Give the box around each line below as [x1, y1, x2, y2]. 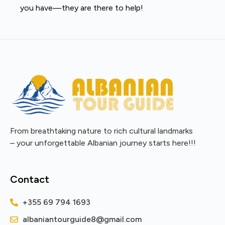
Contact [10, 173, 49, 185]
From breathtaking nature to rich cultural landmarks [10, 126, 193, 136]
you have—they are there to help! [20, 3, 143, 13]
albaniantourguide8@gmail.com [23, 214, 142, 224]
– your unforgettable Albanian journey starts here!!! [10, 138, 196, 148]
